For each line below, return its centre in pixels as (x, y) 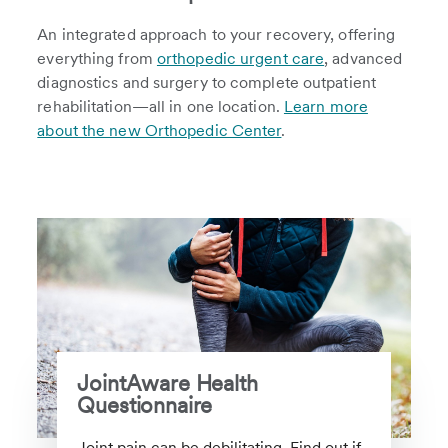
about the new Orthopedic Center (159, 130)
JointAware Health (167, 382)
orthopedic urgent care (240, 58)
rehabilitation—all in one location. (160, 106)
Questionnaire (145, 404)
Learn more (325, 106)
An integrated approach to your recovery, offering (216, 34)
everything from (97, 58)
